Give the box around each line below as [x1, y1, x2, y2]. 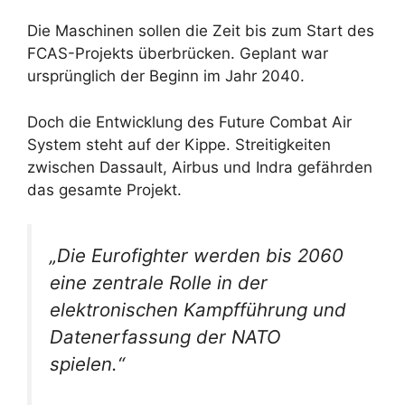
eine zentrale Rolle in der [50, 271, 268, 295]
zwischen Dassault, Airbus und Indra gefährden [27, 157, 372, 176]
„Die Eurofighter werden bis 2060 [50, 244, 344, 268]
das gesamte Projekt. [27, 180, 182, 199]
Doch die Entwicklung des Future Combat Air [27, 112, 352, 131]
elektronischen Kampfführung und [50, 298, 346, 322]
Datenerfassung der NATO [50, 325, 281, 349]
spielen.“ [50, 353, 125, 376]
